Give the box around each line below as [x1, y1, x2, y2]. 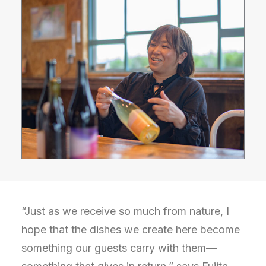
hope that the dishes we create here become [21, 223, 240, 236]
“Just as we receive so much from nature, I [21, 205, 229, 217]
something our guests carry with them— [21, 242, 217, 254]
